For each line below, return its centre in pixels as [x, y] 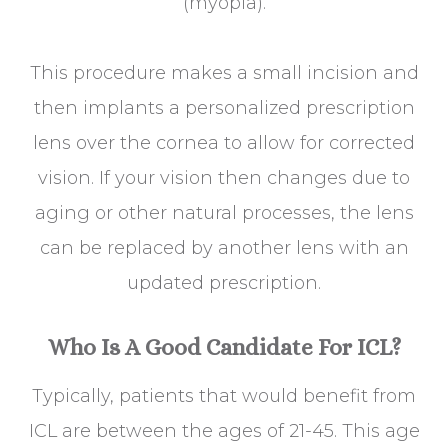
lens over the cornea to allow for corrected [224, 142]
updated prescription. [224, 282]
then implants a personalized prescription [224, 107]
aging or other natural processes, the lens [224, 212]
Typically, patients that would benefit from [224, 395]
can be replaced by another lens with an [224, 247]
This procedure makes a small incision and [224, 72]
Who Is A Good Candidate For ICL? [224, 346]
